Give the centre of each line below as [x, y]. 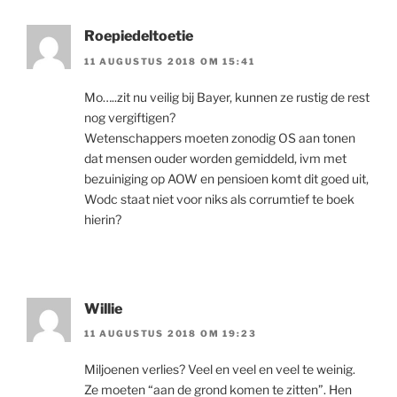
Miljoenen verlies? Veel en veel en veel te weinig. [220, 369]
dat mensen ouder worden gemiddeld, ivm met [215, 158]
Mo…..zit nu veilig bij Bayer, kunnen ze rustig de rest [227, 97]
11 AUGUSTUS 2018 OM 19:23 [171, 333]
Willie [103, 308]
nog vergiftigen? [130, 117]
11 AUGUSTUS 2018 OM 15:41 [170, 61]
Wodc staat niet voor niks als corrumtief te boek [219, 198]
